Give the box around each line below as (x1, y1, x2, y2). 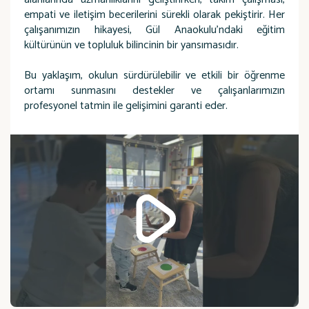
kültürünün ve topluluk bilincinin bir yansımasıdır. (24, 36, 239, 54)
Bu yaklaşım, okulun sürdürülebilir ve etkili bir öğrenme (24, 66, 285, 85)
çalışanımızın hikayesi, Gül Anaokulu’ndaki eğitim (24, 21, 285, 39)
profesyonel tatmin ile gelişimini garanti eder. (24, 97, 228, 115)
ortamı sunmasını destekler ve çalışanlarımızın (24, 81, 285, 100)
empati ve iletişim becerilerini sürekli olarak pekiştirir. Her (24, 6, 285, 24)
